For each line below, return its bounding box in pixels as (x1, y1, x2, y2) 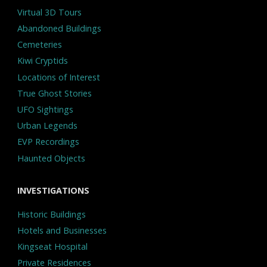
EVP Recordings (17, 136, 79, 148)
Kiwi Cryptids (17, 55, 68, 67)
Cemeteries (17, 39, 62, 51)
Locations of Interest (17, 71, 100, 83)
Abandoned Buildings (17, 23, 101, 34)
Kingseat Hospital (17, 241, 88, 253)
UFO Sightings (17, 103, 73, 115)
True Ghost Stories (17, 87, 92, 99)
